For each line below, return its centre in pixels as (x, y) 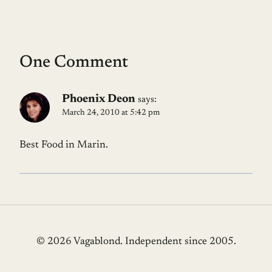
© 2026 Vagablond (78, 242)
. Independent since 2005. (178, 242)
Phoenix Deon (99, 99)
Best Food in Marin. (64, 145)
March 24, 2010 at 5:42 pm (111, 113)
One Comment (74, 62)
